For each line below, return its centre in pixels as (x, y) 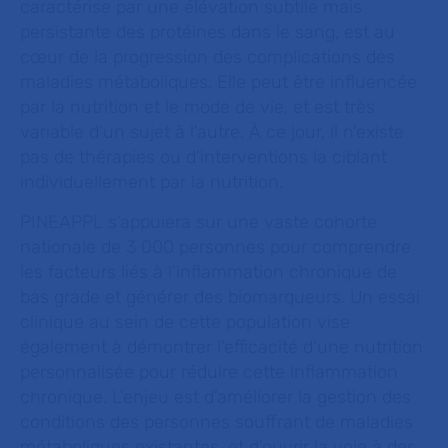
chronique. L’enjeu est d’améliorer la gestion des (215, 397)
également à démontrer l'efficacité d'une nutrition (221, 347)
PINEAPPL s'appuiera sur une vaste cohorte (198, 222)
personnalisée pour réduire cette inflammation (209, 372)
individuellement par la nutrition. (151, 182)
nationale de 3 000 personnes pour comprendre (215, 247)
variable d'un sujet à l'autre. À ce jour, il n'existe (212, 132)
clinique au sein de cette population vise (185, 322)
